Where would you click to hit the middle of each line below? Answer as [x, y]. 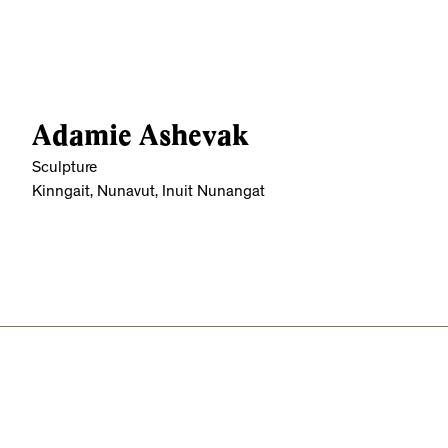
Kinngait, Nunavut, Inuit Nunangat [148, 192]
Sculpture [64, 168]
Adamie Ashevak [140, 135]
